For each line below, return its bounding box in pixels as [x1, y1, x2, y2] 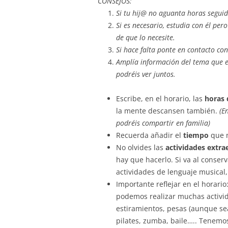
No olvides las [116, 142, 165, 152]
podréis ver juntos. [116, 69, 176, 79]
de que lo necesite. [116, 33, 175, 42]
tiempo [181, 130, 209, 140]
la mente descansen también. [116, 106, 217, 116]
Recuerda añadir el [116, 130, 181, 140]
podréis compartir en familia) [116, 118, 210, 128]
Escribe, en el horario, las [116, 94, 203, 103]
